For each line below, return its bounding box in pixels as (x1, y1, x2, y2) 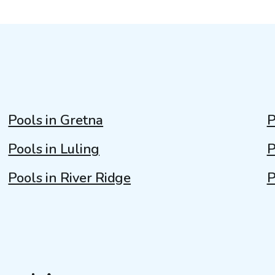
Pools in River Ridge (8, 168, 131, 187)
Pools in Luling (8, 139, 100, 158)
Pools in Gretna (8, 110, 104, 130)
